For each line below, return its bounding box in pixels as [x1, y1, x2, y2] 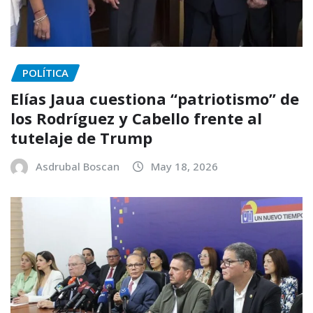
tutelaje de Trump [10, 126, 152, 148]
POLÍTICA [22, 66, 68, 80]
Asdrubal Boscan [36, 159, 119, 173]
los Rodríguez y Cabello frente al [10, 107, 262, 129]
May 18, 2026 [151, 159, 218, 173]
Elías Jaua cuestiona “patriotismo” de [10, 87, 299, 109]
